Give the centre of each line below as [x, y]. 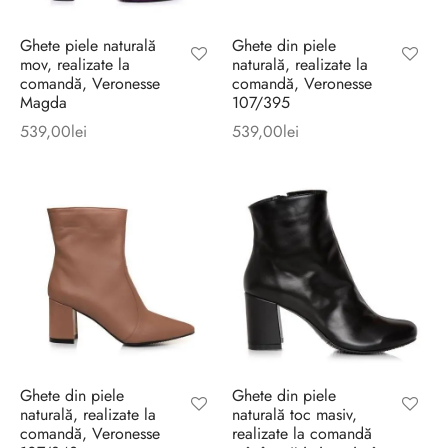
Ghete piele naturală [88, 45]
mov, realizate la [75, 64]
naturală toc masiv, [294, 415]
